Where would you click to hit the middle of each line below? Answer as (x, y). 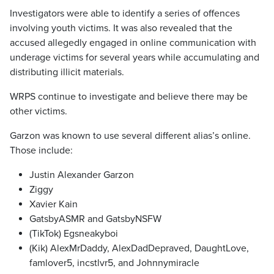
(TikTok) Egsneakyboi (74, 234)
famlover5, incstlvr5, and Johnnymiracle (114, 263)
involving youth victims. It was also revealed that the (121, 28)
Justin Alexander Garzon (82, 175)
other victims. (39, 111)
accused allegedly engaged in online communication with (133, 43)
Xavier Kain (54, 204)
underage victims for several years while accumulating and (135, 57)
